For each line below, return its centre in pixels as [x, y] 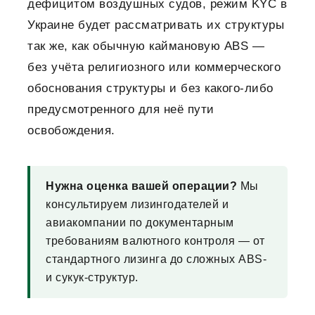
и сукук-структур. [92, 278]
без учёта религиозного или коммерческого [154, 67]
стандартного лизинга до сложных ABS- [156, 259]
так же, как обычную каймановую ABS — [146, 46]
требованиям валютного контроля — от [155, 241]
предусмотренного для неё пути [121, 110]
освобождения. [71, 131]
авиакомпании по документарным [140, 223]
